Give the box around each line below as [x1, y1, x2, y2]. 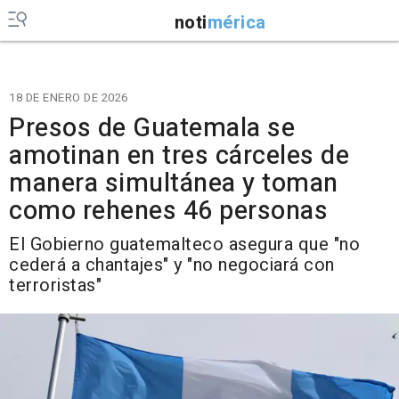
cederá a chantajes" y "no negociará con [9, 252, 335, 278]
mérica [207, 9, 266, 36]
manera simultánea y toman [9, 165, 338, 202]
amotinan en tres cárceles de [9, 137, 349, 175]
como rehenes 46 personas [9, 192, 328, 230]
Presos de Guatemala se [9, 110, 295, 147]
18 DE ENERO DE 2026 [9, 89, 128, 106]
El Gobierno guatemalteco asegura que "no [9, 232, 360, 257]
